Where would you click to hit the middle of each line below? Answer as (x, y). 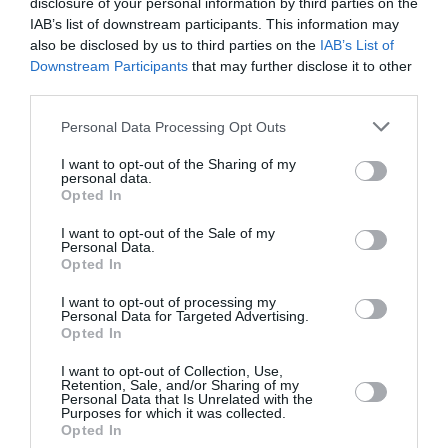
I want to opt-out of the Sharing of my (178, 164)
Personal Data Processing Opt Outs (173, 126)
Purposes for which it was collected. (173, 413)
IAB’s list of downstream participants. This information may (214, 24)
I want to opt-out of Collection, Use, (172, 371)
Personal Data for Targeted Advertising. (185, 316)
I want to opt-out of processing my (168, 302)
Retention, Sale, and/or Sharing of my (180, 385)
